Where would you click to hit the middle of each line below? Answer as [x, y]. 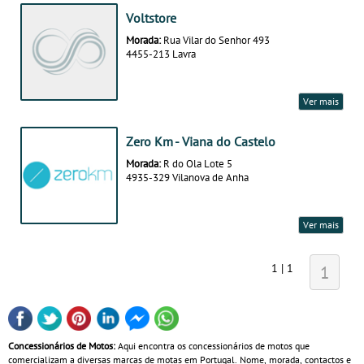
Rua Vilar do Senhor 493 [217, 40]
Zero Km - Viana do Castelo [201, 142]
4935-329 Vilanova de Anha [187, 178]
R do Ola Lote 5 [198, 164]
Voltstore [151, 18]
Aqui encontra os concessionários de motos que [212, 345]
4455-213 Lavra [161, 54]
